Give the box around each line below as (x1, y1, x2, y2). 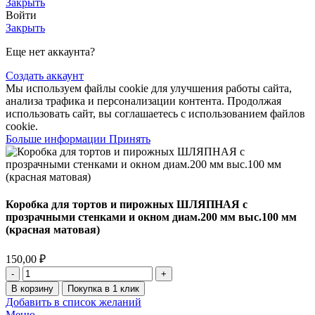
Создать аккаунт (6, 69, 84, 82)
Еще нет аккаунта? (6, 45, 95, 58)
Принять (109, 132, 150, 145)
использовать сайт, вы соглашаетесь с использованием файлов (6, 107, 305, 120)
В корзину (11, 283, 53, 295)
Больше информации (6, 132, 109, 145)
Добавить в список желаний (6, 296, 141, 309)
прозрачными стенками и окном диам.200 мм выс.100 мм (6, 211, 297, 224)
